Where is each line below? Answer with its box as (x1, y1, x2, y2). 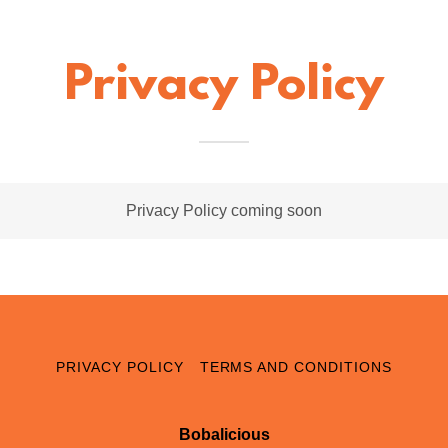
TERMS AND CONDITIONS (199, 359, 393, 375)
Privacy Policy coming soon (125, 202, 322, 219)
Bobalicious (178, 426, 270, 443)
